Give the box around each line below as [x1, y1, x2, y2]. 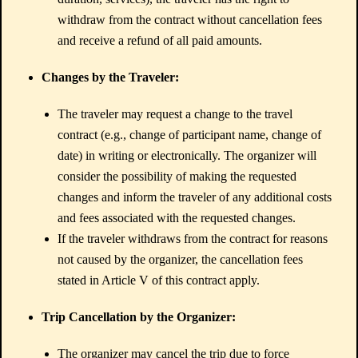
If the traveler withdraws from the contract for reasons [58, 232, 328, 245]
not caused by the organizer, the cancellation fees [58, 253, 303, 266]
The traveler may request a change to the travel [58, 107, 292, 121]
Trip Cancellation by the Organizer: [42, 310, 236, 324]
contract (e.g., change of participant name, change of [58, 128, 321, 141]
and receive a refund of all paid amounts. [58, 34, 262, 47]
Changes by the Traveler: [42, 70, 179, 84]
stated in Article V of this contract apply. [58, 273, 260, 287]
